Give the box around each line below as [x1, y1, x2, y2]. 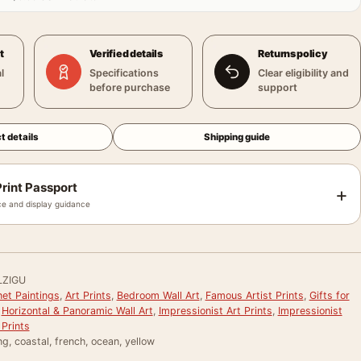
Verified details [89, 48, 163, 60]
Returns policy [257, 48, 328, 60]
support [257, 81, 297, 93]
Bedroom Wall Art [116, 289, 200, 301]
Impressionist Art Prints [158, 305, 272, 317]
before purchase [89, 81, 170, 93]
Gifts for [309, 289, 350, 301]
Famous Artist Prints [205, 289, 304, 301]
